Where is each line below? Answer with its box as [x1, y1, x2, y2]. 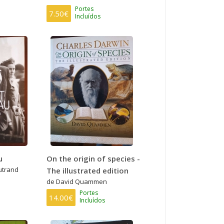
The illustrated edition [46, 165, 129, 175]
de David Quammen [46, 176, 107, 186]
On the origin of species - [46, 153, 140, 163]
